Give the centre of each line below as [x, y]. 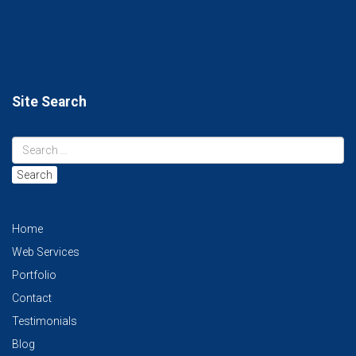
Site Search [49, 102]
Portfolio [34, 275]
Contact [32, 298]
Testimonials [44, 321]
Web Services [46, 252]
